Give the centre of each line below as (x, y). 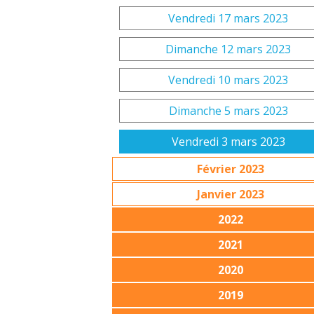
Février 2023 (230, 169)
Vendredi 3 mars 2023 (228, 142)
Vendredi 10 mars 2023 (228, 80)
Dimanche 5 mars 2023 (228, 111)
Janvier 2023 (230, 194)
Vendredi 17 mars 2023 (228, 18)
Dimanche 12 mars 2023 (228, 49)
